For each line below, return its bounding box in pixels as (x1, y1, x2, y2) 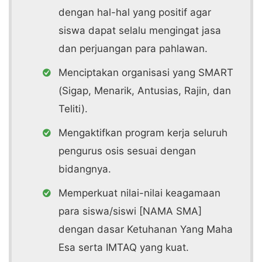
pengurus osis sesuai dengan (58, 145, 196, 157)
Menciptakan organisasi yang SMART (58, 67, 233, 78)
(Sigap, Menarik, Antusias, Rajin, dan (58, 85, 231, 96)
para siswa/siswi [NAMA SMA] (58, 205, 202, 217)
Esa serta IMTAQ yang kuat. (58, 242, 189, 253)
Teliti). (58, 103, 88, 115)
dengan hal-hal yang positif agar (58, 6, 211, 18)
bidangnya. (58, 163, 111, 175)
